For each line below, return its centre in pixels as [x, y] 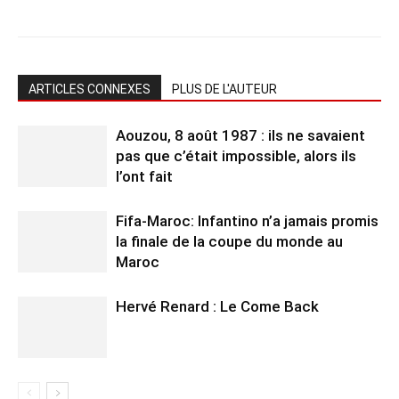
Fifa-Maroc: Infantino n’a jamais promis [247, 221]
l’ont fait [144, 176]
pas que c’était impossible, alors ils [236, 156]
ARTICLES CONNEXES [90, 89]
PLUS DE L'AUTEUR [224, 89]
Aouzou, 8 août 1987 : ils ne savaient [240, 135]
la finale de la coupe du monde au [229, 241]
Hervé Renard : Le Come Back [217, 306]
